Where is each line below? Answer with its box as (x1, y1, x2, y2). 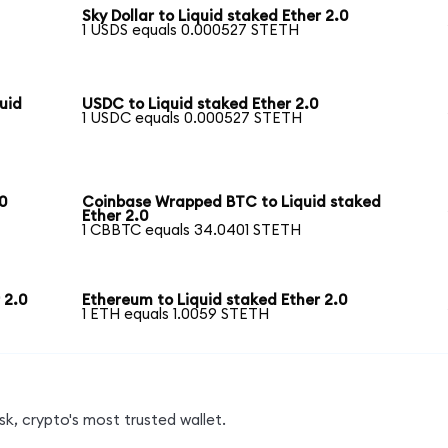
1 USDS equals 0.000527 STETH (82, 23, 300, 39)
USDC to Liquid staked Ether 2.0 (82, 97, 319, 113)
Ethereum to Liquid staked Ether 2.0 (82, 293, 348, 309)
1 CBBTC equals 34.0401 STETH (82, 223, 302, 239)
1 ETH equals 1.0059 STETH (82, 307, 270, 323)
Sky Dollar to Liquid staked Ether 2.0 (82, 9, 349, 25)
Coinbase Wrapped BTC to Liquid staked (82, 195, 382, 211)
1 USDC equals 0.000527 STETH (82, 111, 303, 127)
